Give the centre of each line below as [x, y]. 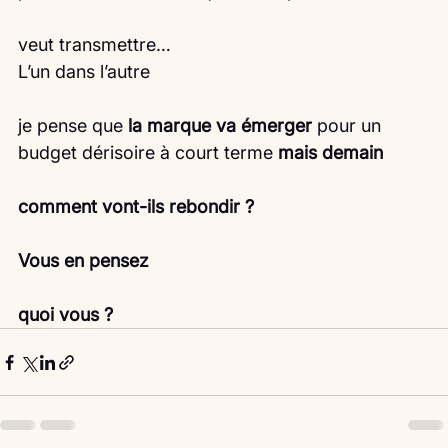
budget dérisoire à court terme [148, 153]
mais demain [330, 153]
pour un [349, 126]
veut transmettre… [94, 45]
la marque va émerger [220, 126]
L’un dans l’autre [84, 72]
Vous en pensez [83, 261]
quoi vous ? [65, 315]
